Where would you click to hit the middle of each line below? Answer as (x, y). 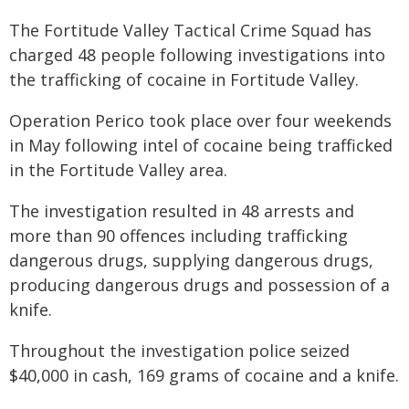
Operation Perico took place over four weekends (200, 121)
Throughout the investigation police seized (179, 351)
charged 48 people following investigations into (197, 55)
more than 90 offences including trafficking (178, 236)
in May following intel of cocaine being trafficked (201, 145)
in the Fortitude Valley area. (118, 170)
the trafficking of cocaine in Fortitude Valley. (184, 79)
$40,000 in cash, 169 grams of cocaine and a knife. (204, 375)
